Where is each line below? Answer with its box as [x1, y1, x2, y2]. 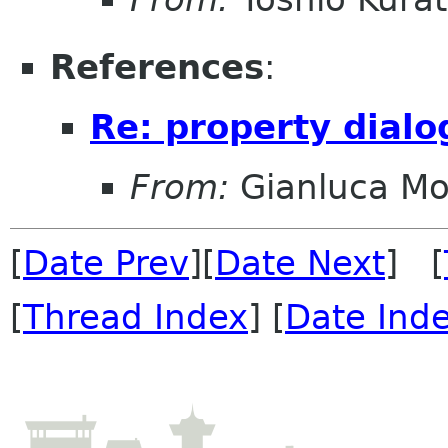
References [50, 47, 264, 88]
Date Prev [23, 242, 189, 283]
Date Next [215, 242, 385, 283]
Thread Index [23, 296, 248, 337]
